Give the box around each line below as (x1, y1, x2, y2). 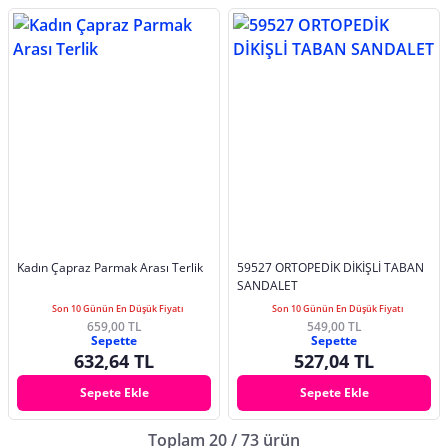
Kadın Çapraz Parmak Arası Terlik (17, 258, 203, 276)
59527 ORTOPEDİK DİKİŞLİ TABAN (237, 258, 424, 276)
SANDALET (237, 276, 298, 294)
